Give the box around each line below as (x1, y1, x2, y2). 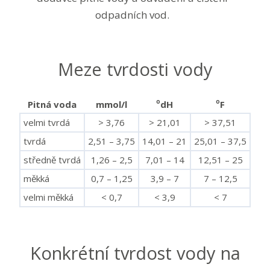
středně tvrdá (24, 154, 81, 166)
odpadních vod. (95, 8, 169, 22)
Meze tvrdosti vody (57, 57, 213, 81)
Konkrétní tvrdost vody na (30, 241, 240, 265)
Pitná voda (28, 98, 77, 110)
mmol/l (96, 98, 127, 110)
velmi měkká (24, 191, 74, 203)
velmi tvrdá (24, 116, 70, 128)
